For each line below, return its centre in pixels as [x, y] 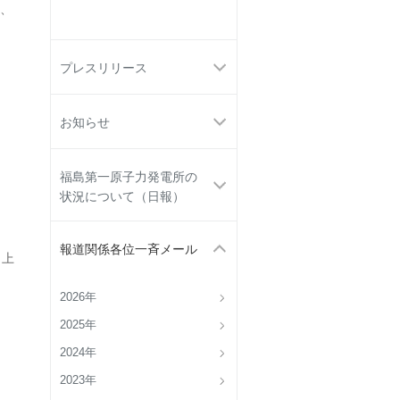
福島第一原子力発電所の [129, 177]
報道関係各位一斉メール [129, 249]
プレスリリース [104, 68]
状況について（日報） [122, 196]
